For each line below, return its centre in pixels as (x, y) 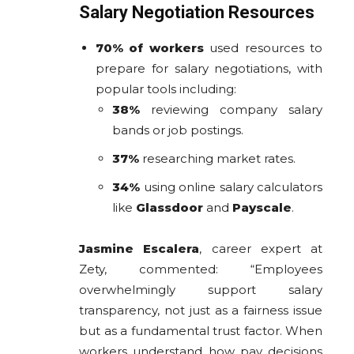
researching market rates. (217, 158)
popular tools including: (166, 88)
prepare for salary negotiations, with (209, 68)
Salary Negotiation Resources (197, 12)
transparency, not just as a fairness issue (201, 310)
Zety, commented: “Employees (201, 269)
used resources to (263, 47)
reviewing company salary (231, 109)
